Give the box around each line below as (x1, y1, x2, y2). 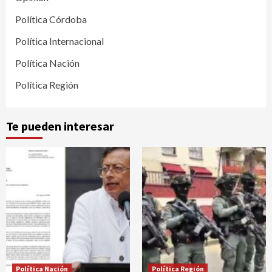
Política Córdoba (15, 13, 87, 25)
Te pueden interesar (6, 118, 114, 134)
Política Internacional (15, 35, 104, 47)
